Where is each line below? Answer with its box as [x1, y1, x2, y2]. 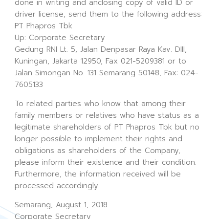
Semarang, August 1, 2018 [15, 199, 108, 210]
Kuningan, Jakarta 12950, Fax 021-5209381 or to [15, 56, 186, 66]
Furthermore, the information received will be [15, 169, 181, 179]
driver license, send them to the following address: [15, 9, 202, 20]
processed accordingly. [15, 180, 100, 191]
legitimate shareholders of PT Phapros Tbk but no [15, 122, 199, 132]
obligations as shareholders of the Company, [15, 145, 180, 156]
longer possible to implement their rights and [15, 133, 182, 144]
